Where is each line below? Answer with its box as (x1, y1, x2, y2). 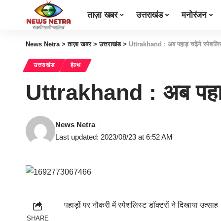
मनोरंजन (182, 10, 207, 20)
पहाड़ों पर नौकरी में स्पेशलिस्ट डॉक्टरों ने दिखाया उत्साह (64, 201, 218, 209)
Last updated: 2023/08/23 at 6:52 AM (55, 133, 173, 141)
